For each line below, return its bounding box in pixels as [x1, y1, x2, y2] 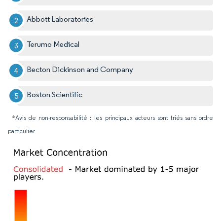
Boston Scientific [27, 89, 83, 99]
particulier [8, 127, 35, 135]
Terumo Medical [27, 39, 80, 49]
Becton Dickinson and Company [27, 64, 134, 74]
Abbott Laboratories [27, 14, 94, 24]
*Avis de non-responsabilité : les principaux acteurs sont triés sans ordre [12, 113, 213, 121]
